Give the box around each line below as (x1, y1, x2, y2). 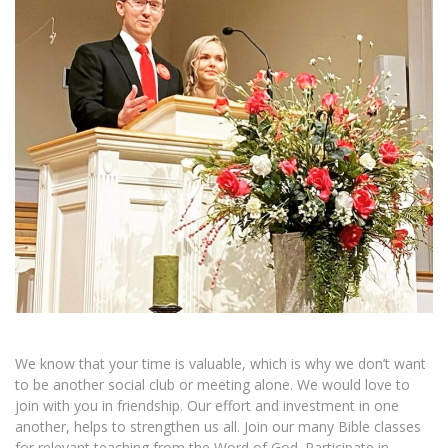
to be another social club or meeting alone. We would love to (15, 375, 410, 394)
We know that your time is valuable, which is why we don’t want (15, 354, 426, 373)
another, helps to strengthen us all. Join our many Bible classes (15, 417, 421, 436)
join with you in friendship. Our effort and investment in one (15, 396, 399, 415)
